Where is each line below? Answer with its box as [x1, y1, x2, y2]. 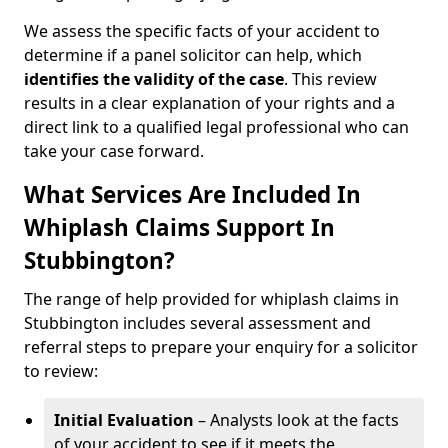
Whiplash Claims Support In [24, 212, 335, 243]
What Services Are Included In [24, 179, 361, 210]
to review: [24, 360, 98, 382]
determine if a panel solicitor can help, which [24, 44, 362, 66]
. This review [284, 68, 377, 90]
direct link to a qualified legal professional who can [24, 116, 409, 138]
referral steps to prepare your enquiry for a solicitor [24, 336, 418, 358]
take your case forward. [24, 140, 204, 162]
